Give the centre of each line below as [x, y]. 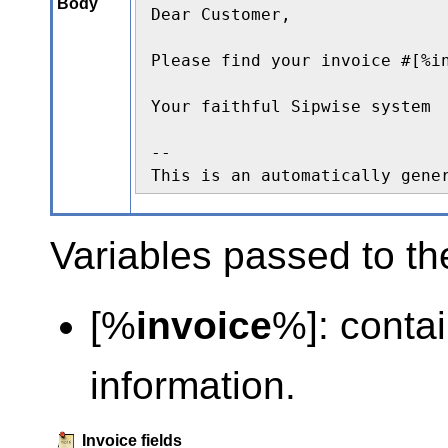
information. [193, 385]
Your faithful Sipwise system [291, 106]
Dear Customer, [221, 14]
